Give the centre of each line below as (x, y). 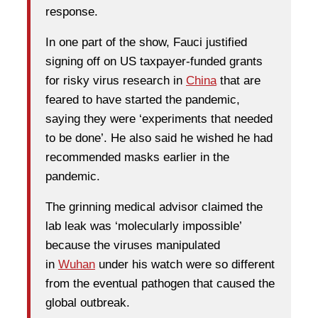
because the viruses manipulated (133, 246)
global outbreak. (88, 303)
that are (238, 81)
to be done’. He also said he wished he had (159, 138)
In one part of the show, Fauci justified (146, 43)
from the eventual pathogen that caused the (160, 284)
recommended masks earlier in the (137, 158)
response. (72, 12)
